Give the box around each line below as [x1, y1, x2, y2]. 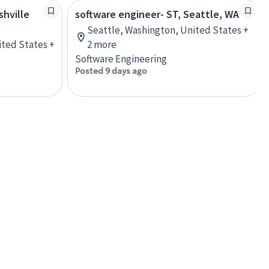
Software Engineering [75, 52, 167, 65]
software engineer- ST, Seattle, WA [75, 7, 239, 21]
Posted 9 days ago [75, 65, 147, 76]
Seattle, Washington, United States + [87, 23, 249, 37]
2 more [87, 37, 116, 51]
